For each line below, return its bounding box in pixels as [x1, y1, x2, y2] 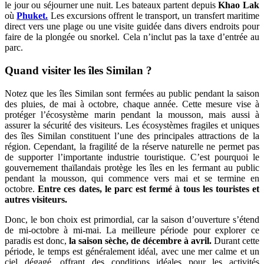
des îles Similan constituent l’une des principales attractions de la [5, 130, 259, 141]
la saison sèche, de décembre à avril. [69, 235, 212, 246]
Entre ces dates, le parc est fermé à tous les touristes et [35, 183, 259, 194]
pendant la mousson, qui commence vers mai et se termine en [5, 173, 259, 183]
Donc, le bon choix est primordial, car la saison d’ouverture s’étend [5, 214, 259, 225]
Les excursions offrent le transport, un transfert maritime [48, 11, 260, 21]
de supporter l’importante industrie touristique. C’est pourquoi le [5, 151, 259, 162]
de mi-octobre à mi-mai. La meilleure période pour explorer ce [5, 225, 259, 235]
